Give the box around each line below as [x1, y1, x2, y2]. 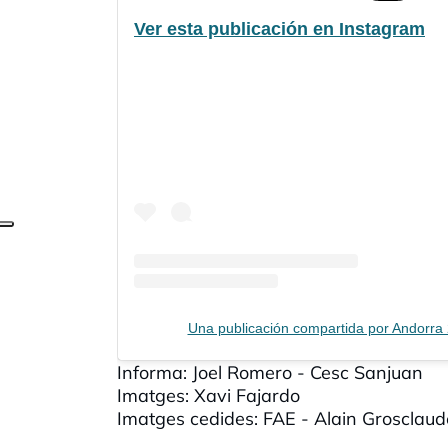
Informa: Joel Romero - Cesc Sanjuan [117, 360, 423, 384]
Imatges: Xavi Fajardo [117, 383, 300, 407]
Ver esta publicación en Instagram [134, 18, 425, 39]
